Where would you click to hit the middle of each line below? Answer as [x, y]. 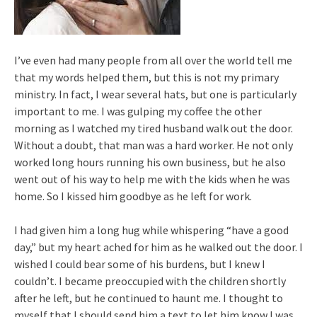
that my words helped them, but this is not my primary [146, 77]
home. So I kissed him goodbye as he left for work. [133, 196]
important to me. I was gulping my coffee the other [138, 111]
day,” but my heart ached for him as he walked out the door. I [158, 247]
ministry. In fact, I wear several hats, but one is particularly [155, 94]
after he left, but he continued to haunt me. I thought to [149, 298]
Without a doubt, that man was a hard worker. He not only [154, 145]
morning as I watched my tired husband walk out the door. [154, 128]
